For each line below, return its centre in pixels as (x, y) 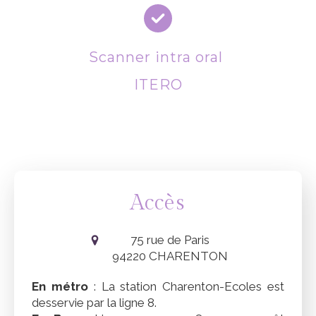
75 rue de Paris (170, 239)
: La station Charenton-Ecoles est (186, 286)
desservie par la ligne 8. (94, 302)
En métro (60, 286)
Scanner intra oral (158, 57)
